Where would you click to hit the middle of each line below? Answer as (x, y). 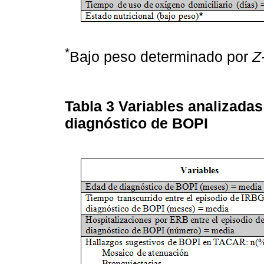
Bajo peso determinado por (161, 57)
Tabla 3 (92, 106)
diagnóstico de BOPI (136, 123)
